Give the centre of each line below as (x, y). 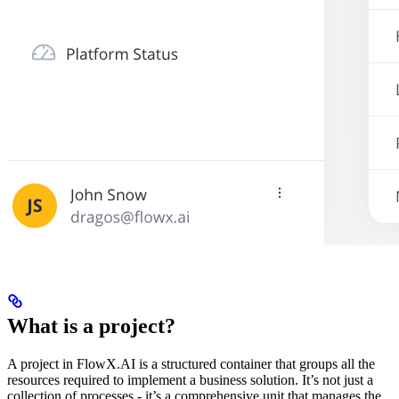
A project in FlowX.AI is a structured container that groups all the (191, 363)
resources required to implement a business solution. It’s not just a (190, 379)
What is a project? (91, 326)
